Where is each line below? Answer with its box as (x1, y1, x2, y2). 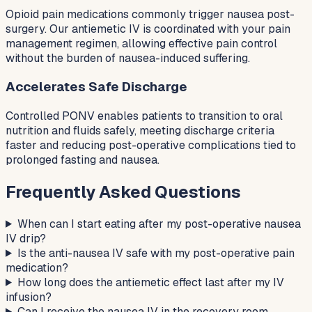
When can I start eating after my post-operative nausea (17, 216, 301, 231)
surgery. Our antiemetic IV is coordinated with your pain (6, 21, 290, 36)
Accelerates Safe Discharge (6, 78, 187, 96)
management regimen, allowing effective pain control (6, 36, 277, 51)
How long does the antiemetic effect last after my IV (17, 274, 284, 290)
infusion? (6, 289, 52, 304)
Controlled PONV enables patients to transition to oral (6, 109, 283, 124)
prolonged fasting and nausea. (6, 153, 159, 168)
